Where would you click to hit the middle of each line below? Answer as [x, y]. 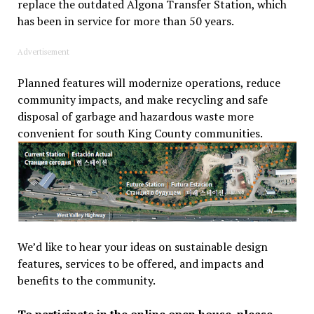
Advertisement [43, 52]
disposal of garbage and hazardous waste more [135, 116]
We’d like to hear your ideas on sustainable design [142, 246]
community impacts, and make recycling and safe [142, 99]
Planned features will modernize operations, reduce [149, 82]
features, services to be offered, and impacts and [140, 263]
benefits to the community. [86, 280]
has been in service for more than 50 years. [125, 21]
